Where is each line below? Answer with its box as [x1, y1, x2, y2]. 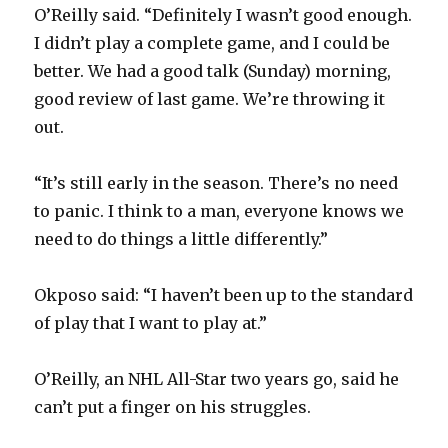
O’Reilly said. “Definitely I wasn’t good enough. [34, 4, 413, 25]
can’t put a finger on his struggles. [34, 396, 312, 417]
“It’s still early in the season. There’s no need [34, 172, 399, 193]
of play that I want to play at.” [34, 312, 268, 333]
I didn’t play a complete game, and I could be [34, 32, 391, 53]
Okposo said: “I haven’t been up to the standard [34, 284, 414, 305]
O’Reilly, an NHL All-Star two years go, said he [34, 368, 400, 389]
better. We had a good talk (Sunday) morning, [34, 60, 392, 81]
